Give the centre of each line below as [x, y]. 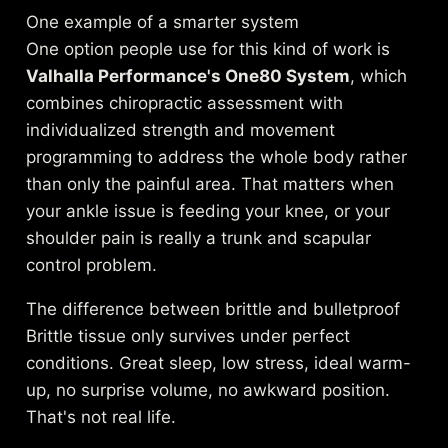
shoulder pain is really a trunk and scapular [199, 238]
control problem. [92, 265]
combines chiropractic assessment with [185, 103]
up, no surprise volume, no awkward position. [208, 390]
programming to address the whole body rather [217, 157]
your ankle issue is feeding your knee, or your [208, 211]
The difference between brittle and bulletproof [213, 309]
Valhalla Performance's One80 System [188, 76]
